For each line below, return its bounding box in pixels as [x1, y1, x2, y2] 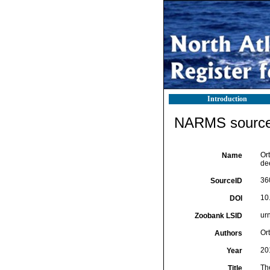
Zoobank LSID [194, 212, 242, 220]
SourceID [210, 177, 242, 185]
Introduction [207, 95, 247, 103]
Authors [214, 229, 242, 237]
